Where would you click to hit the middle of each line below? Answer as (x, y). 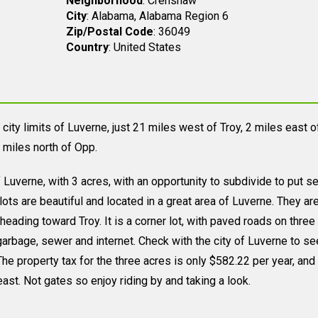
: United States (144, 47)
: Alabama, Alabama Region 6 (157, 16)
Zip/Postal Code (109, 32)
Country (87, 47)
